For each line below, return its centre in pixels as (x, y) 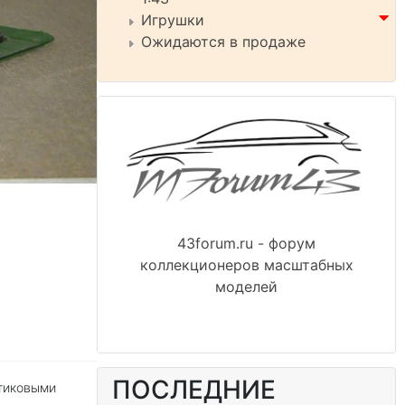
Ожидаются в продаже (223, 42)
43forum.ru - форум (246, 244)
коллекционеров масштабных (246, 265)
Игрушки (173, 20)
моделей (246, 287)
